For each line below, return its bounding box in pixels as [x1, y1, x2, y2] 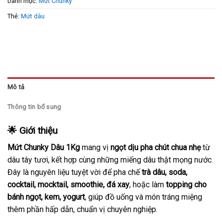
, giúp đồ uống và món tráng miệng [85, 192, 202, 202]
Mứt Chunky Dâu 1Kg [7, 143, 80, 153]
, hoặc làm [129, 180, 166, 190]
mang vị [80, 143, 111, 153]
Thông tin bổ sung [7, 103, 61, 111]
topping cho [166, 180, 207, 190]
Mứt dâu [21, 12, 45, 20]
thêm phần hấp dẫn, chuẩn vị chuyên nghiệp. [7, 205, 158, 215]
